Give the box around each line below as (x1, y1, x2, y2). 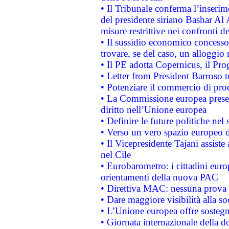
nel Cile (100, 149, 131, 160)
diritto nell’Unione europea (100, 104, 207, 115)
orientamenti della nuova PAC (100, 172, 218, 182)
